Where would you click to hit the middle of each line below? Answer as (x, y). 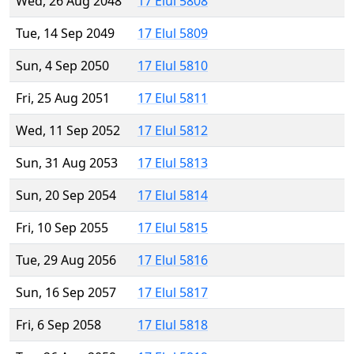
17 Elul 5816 (173, 260)
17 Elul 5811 (173, 98)
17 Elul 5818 (173, 325)
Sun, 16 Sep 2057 (66, 293)
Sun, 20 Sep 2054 (66, 196)
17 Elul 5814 (173, 196)
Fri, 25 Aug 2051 (63, 98)
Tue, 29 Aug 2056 (66, 260)
